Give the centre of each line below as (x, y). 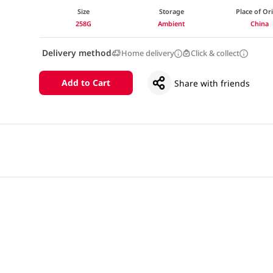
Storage (171, 11)
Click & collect (215, 53)
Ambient (172, 23)
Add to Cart (86, 83)
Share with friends (212, 83)
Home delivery (147, 53)
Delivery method (76, 52)
